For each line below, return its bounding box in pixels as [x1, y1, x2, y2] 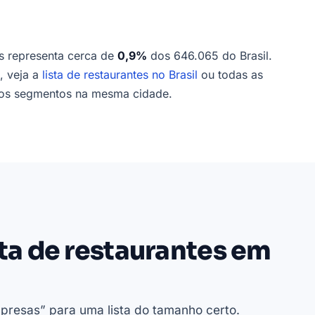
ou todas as [198, 67, 263, 82]
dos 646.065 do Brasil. [147, 49, 272, 63]
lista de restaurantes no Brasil [42, 67, 198, 82]
